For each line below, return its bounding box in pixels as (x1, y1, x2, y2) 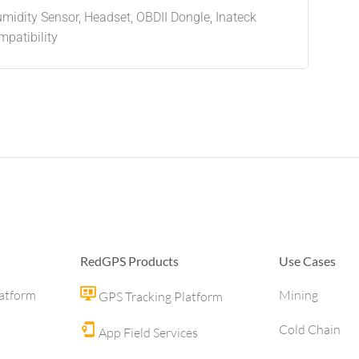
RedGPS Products (80, 253, 179, 268)
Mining (279, 287, 318, 303)
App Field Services (96, 325, 198, 341)
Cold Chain (279, 321, 341, 337)
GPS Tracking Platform (96, 288, 223, 305)
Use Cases (279, 253, 336, 268)
